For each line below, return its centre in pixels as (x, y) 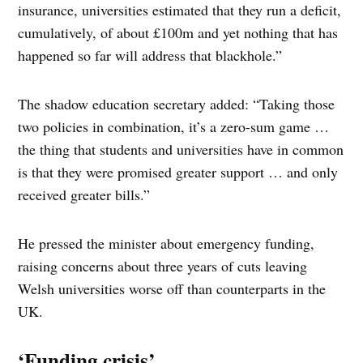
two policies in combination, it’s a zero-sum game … (174, 127)
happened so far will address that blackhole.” (150, 56)
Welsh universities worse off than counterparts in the (172, 289)
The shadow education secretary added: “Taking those (177, 104)
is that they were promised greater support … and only (178, 172)
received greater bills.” (84, 195)
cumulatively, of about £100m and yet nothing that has (178, 33)
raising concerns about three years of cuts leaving (163, 266)
